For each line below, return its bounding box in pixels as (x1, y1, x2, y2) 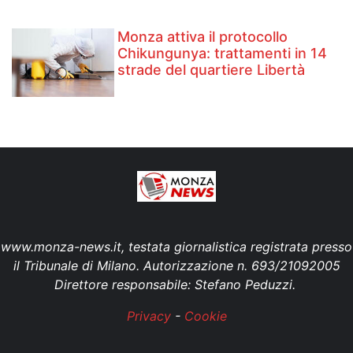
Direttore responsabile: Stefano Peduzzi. (54, 277, 299, 293)
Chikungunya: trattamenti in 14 (117, 45, 328, 62)
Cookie (184, 308, 227, 325)
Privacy (126, 308, 171, 325)
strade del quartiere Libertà (117, 61, 306, 79)
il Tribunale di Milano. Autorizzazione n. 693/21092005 (13, 258, 340, 274)
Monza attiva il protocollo (117, 28, 288, 46)
